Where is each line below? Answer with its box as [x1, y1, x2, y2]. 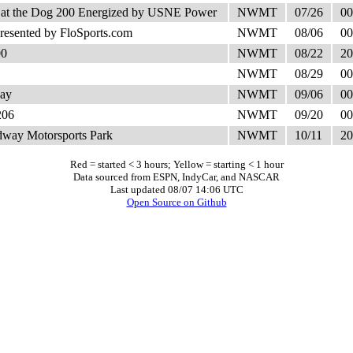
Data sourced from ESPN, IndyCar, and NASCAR [73, 170, 280, 183]
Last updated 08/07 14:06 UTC [110, 183, 243, 195]
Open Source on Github [126, 195, 227, 208]
